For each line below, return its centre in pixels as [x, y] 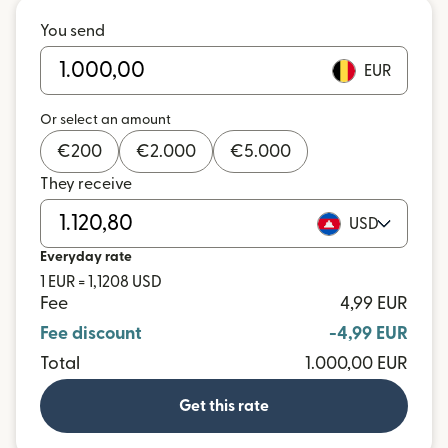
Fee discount [91, 333]
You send [72, 31]
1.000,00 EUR [356, 363]
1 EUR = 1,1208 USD [101, 282]
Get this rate [224, 406]
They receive [86, 184]
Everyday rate [86, 257]
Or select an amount [105, 120]
